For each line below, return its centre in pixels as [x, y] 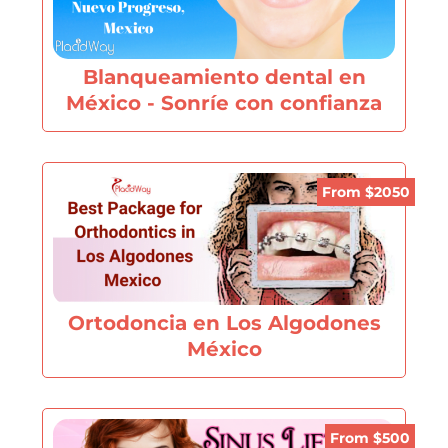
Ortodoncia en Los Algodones [224, 323]
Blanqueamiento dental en [224, 76]
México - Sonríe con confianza [224, 102]
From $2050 [365, 191]
